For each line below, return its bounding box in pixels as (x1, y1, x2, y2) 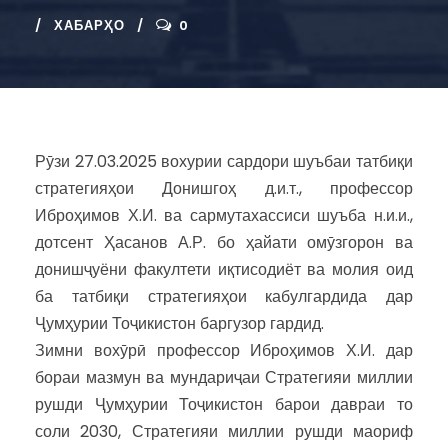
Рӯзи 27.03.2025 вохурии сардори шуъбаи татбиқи (35, 149, 413, 173)
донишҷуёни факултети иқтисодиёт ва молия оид (35, 257, 413, 281)
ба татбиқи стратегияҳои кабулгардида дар (35, 284, 413, 308)
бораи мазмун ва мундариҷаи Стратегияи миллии (35, 365, 413, 389)
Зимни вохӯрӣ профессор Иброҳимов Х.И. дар (35, 338, 413, 362)
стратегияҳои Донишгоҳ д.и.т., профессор (35, 176, 413, 200)
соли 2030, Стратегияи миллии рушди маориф (35, 419, 413, 443)
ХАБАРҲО (54, 15, 125, 35)
